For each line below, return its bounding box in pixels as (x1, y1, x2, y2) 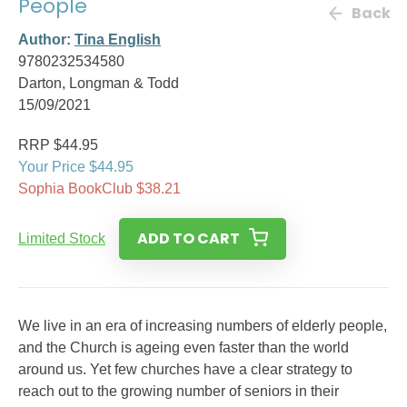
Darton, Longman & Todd (18, 75, 179, 91)
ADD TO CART (137, 228, 240, 249)
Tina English (74, 32, 161, 47)
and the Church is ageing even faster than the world (18, 340, 349, 355)
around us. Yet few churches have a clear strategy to (18, 362, 352, 377)
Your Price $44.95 (18, 159, 134, 174)
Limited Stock (18, 231, 105, 246)
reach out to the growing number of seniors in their (18, 383, 339, 399)
